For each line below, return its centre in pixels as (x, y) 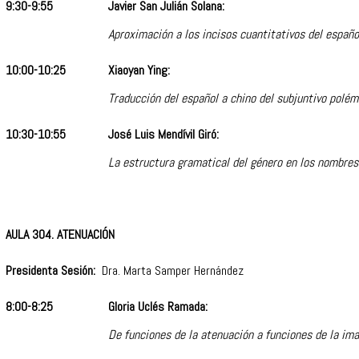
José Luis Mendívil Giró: (163, 135)
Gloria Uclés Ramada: (158, 307)
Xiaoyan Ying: (139, 71)
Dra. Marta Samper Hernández (169, 271)
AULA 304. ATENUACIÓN (60, 235)
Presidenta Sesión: (50, 271)
